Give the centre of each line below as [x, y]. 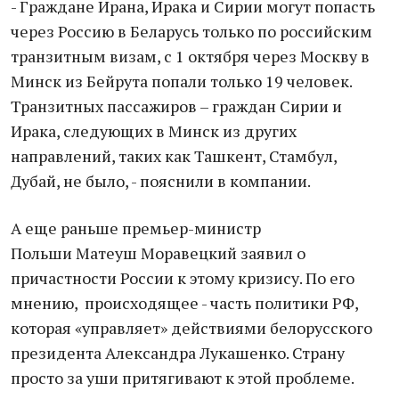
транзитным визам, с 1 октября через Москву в [190, 56]
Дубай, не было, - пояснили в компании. [161, 181]
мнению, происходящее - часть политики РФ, [184, 303]
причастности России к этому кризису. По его [183, 278]
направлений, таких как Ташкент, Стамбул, [174, 156]
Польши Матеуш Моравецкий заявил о [158, 253]
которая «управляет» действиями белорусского [191, 328]
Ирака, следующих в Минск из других [154, 131]
